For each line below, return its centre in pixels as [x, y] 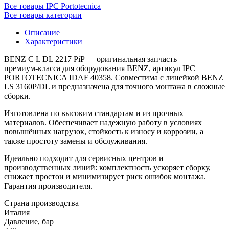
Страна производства [41, 203]
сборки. [17, 96]
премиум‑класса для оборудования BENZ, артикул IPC [100, 68]
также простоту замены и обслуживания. [76, 141]
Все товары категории [43, 15]
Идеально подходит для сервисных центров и [84, 158]
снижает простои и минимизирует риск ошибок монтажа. [105, 176]
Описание [42, 32]
